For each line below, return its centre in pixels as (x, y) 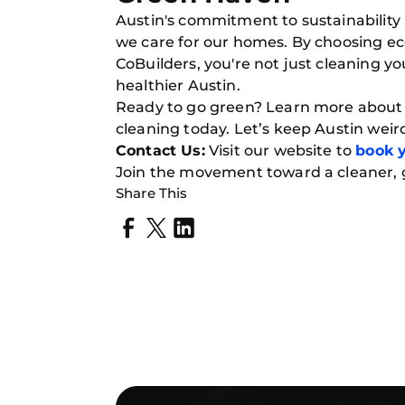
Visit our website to (280, 151)
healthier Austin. (178, 85)
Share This (152, 193)
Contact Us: (160, 151)
